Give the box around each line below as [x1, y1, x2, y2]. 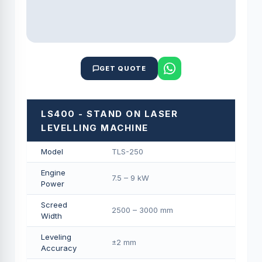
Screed [41, 200, 67, 209]
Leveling [41, 232, 71, 242]
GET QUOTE [99, 64, 146, 73]
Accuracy [41, 243, 77, 253]
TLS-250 [112, 147, 143, 156]
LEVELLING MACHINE [41, 122, 149, 133]
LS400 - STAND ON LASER [41, 108, 178, 119]
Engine [41, 168, 65, 177]
